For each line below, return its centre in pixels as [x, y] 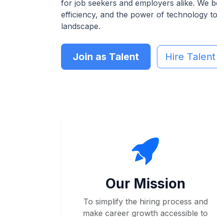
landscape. [81, 26]
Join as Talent [106, 57]
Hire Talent [190, 57]
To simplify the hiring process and [145, 201]
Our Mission [145, 184]
